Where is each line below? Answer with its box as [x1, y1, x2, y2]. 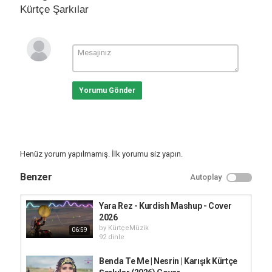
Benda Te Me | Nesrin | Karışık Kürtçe [99, 256, 238, 266]
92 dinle [99, 233, 124, 241]
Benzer [20, 171, 52, 183]
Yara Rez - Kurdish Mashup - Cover [99, 201, 232, 211]
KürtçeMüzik [108, 224, 149, 232]
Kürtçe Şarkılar [20, 4, 89, 15]
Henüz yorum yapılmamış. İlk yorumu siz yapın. [20, 149, 183, 158]
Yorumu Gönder [78, 86, 135, 95]
